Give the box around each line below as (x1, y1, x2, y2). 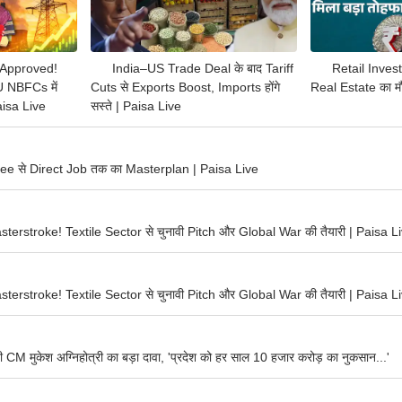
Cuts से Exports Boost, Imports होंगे (91, 80, 280, 95)
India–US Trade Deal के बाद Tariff (112, 61, 293, 76)
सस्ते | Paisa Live (91, 99, 181, 114)
